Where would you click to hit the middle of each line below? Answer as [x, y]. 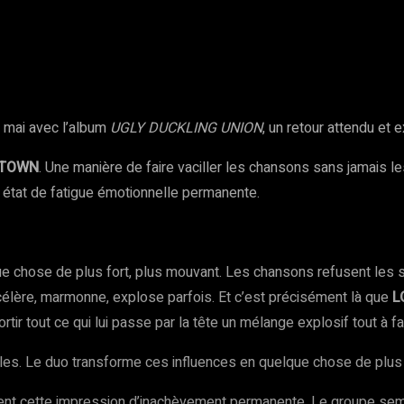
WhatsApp [101, 44]
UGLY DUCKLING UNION [186, 128]
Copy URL [207, 44]
